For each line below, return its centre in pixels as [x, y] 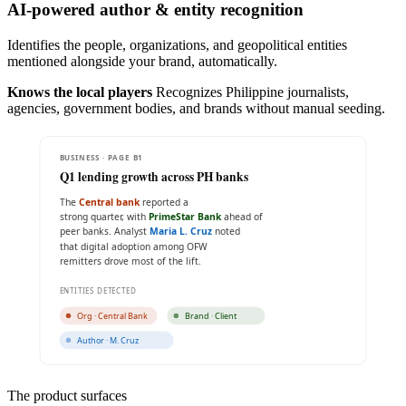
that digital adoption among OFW [133, 246]
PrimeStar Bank [185, 216]
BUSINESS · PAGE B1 [101, 157]
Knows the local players [82, 92]
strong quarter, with [104, 216]
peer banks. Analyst [104, 231]
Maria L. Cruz [180, 231]
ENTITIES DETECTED [97, 290]
